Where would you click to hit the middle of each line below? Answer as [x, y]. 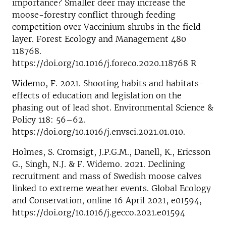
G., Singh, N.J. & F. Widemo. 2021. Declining [99, 164]
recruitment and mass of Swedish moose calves [107, 176]
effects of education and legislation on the [97, 95]
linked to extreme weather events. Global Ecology [111, 188]
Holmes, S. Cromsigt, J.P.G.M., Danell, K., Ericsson [111, 152]
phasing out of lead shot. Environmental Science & [113, 107]
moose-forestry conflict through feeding [94, 14]
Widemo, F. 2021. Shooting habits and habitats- [108, 83]
